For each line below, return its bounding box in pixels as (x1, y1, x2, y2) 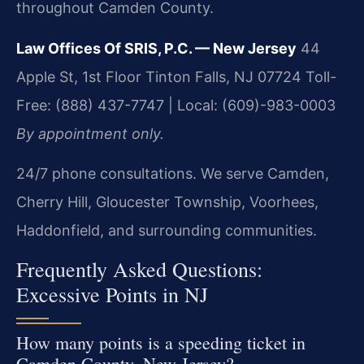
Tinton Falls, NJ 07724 (141, 67, 301, 85)
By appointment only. (16, 124, 164, 142)
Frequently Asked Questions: (16, 254, 262, 283)
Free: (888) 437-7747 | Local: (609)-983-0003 (16, 96, 336, 114)
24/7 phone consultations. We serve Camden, (16, 165, 329, 183)
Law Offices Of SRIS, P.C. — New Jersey (16, 39, 297, 57)
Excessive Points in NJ (16, 279, 208, 308)
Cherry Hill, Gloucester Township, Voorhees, (16, 193, 318, 211)
